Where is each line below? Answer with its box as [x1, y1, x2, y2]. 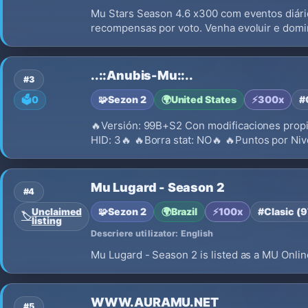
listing [31, 214, 62, 226]
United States [170, 93, 236, 105]
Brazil [170, 205, 198, 217]
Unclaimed [31, 206, 82, 217]
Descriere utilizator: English [91, 228, 214, 239]
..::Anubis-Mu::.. [91, 67, 193, 82]
